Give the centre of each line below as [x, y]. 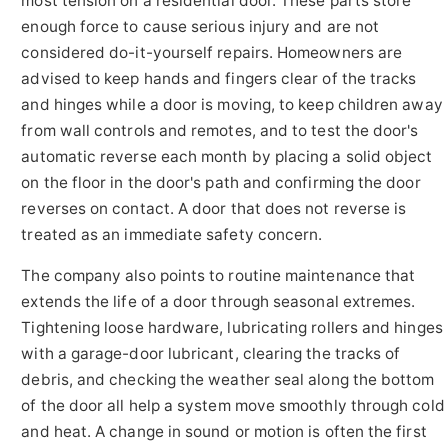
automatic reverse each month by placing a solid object [227, 157]
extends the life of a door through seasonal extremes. [218, 302]
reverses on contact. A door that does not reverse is [214, 209]
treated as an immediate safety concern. [172, 235]
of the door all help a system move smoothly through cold [233, 406]
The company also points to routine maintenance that [218, 276]
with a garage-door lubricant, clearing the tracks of [211, 354]
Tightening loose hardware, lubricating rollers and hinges [232, 328]
